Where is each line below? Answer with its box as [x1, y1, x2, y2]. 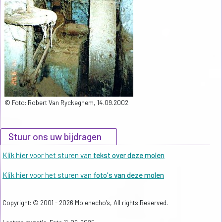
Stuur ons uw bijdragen [8, 131, 102, 143]
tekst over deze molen [93, 151, 165, 160]
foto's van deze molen [93, 170, 164, 180]
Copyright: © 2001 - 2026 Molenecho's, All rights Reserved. [2, 199, 168, 207]
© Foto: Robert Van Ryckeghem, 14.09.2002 [4, 99, 128, 107]
